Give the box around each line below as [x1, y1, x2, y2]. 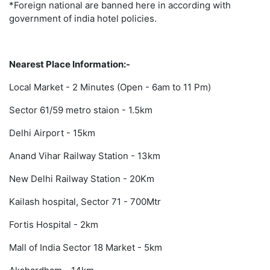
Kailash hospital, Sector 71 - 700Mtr [9, 196, 161, 208]
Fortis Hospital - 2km [9, 219, 98, 231]
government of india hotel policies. [9, 13, 157, 25]
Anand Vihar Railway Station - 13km [9, 150, 160, 162]
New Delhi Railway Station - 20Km [9, 173, 154, 185]
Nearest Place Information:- [9, 58, 130, 71]
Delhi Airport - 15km [9, 127, 95, 139]
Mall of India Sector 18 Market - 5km [9, 242, 162, 254]
